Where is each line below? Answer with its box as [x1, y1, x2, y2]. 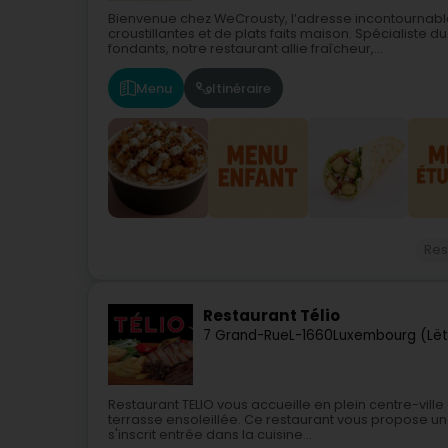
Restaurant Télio [203, 305, 340, 327]
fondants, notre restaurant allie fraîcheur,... [108, 40, 383, 57]
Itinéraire [212, 78, 271, 98]
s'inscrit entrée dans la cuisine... [108, 426, 312, 443]
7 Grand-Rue [203, 326, 289, 346]
